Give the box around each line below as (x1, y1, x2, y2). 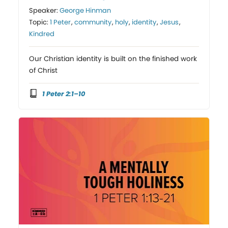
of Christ (29, 65, 58, 75)
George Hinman (60, 5, 111, 15)
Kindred (29, 28, 55, 39)
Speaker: (29, 5, 60, 15)
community (74, 17, 112, 27)
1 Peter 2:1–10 (42, 89, 85, 99)
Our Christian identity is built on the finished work (29, 53, 197, 64)
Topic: (29, 17, 50, 27)
